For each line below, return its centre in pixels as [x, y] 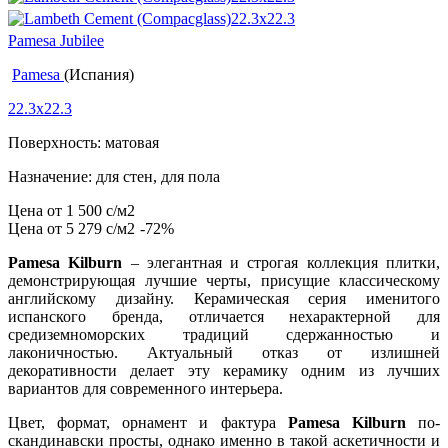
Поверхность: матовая [83, 143]
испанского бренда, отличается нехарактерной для [224, 317]
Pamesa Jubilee [56, 41]
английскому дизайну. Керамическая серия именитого [224, 299]
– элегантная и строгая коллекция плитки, [281, 263]
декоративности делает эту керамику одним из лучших [224, 371]
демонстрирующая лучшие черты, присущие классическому [224, 281]
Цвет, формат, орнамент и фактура [148, 423]
